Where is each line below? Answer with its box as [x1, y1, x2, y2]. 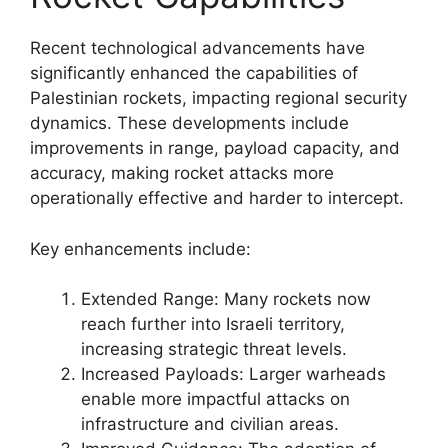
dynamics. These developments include [30, 113, 349, 133]
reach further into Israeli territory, [81, 314, 345, 334]
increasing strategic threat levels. [81, 339, 347, 359]
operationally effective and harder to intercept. [30, 188, 404, 208]
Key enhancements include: [30, 238, 251, 259]
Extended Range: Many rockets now [81, 289, 371, 309]
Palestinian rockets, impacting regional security [30, 88, 407, 108]
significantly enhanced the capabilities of [30, 63, 358, 83]
